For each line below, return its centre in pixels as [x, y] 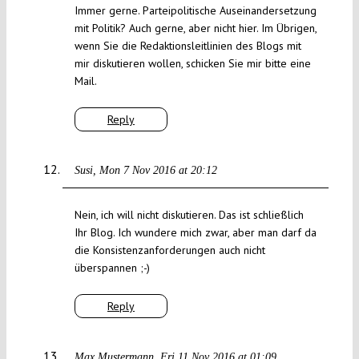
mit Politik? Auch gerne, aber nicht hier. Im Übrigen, [195, 28]
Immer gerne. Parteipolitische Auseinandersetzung [195, 11]
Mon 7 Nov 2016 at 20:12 [158, 171]
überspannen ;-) [112, 268]
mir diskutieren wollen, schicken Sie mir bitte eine [192, 64]
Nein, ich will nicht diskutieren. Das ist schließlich [189, 215]
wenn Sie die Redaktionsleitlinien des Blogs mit [188, 46]
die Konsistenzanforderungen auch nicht [169, 250]
